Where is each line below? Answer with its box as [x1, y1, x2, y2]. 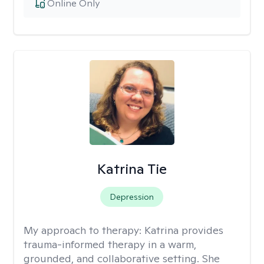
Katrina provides [144, 223, 223, 237]
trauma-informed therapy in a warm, [24, 237, 196, 251]
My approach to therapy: [24, 223, 144, 237]
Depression [110, 192, 154, 202]
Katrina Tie [97, 160, 167, 178]
